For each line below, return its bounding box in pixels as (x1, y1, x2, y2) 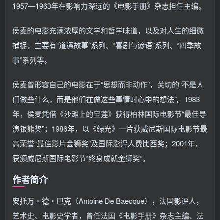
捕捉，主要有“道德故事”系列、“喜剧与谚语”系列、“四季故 (12, 40, 201, 50)
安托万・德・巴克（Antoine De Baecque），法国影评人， (12, 195, 203, 206)
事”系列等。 (12, 55, 52, 65)
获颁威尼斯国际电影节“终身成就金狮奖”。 (12, 153, 150, 163)
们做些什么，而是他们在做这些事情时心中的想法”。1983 (12, 94, 200, 104)
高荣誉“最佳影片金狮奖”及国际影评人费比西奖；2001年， (12, 138, 202, 148)
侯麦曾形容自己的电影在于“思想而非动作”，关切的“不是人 (12, 79, 204, 89)
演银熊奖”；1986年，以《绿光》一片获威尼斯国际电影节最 (12, 123, 207, 134)
